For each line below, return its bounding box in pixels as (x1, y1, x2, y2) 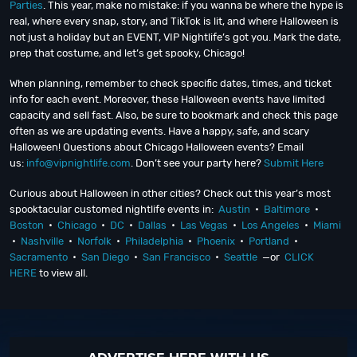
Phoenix (197, 235, 235, 247)
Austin (218, 203, 250, 215)
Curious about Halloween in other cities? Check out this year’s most (10, 187, 331, 199)
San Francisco (143, 251, 210, 263)
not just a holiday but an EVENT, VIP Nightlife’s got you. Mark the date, (10, 31, 341, 43)
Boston (10, 219, 44, 231)
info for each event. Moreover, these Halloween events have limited (10, 93, 325, 105)
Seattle (224, 251, 257, 263)
